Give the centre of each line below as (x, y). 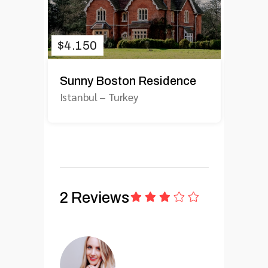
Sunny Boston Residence (128, 80)
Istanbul (78, 96)
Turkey (123, 96)
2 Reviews (94, 197)
